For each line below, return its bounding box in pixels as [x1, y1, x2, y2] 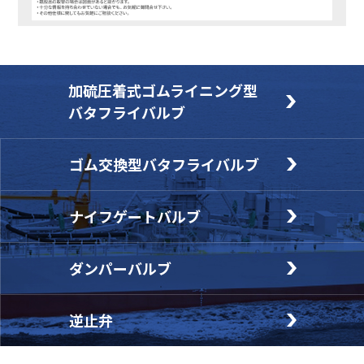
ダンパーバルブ [68, 257, 171, 279]
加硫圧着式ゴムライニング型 [68, 79, 258, 101]
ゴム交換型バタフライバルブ [68, 153, 259, 175]
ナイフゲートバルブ [68, 205, 201, 227]
